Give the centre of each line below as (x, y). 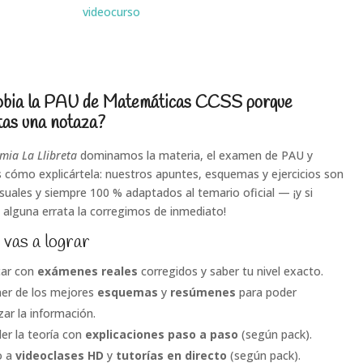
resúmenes (203, 293)
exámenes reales (87, 271)
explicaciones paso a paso (160, 335)
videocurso (111, 12)
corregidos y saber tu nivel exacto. (230, 271)
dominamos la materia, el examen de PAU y (194, 156)
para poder (266, 293)
